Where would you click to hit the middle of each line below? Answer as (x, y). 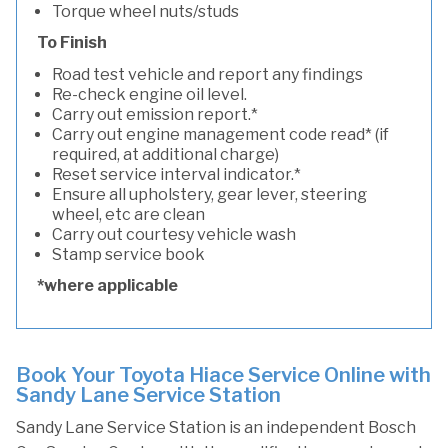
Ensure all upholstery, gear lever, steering (209, 194)
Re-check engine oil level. (149, 94)
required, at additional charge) (165, 154)
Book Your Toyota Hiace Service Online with (223, 375)
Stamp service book (128, 254)
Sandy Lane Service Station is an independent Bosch (216, 427)
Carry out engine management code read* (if (220, 134)
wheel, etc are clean (128, 214)
